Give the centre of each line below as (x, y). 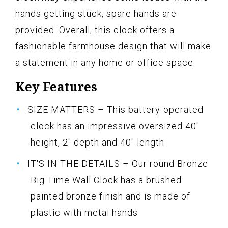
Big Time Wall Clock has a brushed (106, 180)
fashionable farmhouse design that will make (113, 46)
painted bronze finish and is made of (110, 196)
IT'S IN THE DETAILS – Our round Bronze (118, 164)
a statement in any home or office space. (105, 63)
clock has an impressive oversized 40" (115, 126)
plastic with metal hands (84, 213)
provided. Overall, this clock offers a (95, 30)
